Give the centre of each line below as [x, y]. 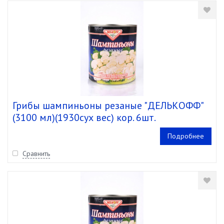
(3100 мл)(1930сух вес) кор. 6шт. [84, 117]
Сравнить [36, 153]
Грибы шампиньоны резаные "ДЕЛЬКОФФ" [108, 105]
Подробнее [185, 136]
